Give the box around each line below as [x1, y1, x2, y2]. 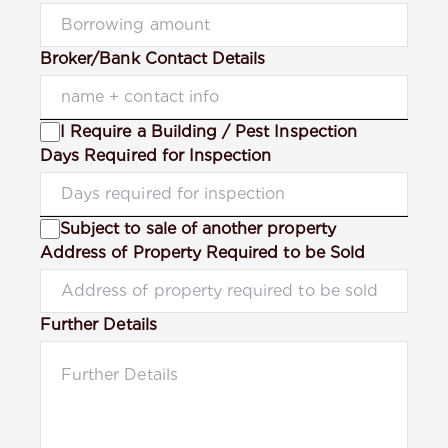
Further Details [40, 314, 157, 334]
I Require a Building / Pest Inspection [60, 121, 357, 141]
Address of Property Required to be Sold [40, 242, 365, 262]
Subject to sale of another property [60, 218, 336, 238]
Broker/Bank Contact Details [40, 48, 266, 68]
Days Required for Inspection [40, 145, 272, 165]
